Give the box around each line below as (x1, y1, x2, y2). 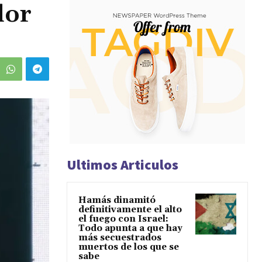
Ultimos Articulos (67, 156, 178, 174)
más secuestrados (78, 232, 161, 244)
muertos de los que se (78, 242, 179, 253)
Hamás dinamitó (78, 195, 156, 206)
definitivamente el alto (78, 204, 182, 216)
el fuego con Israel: (78, 213, 168, 225)
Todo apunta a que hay (78, 223, 182, 235)
